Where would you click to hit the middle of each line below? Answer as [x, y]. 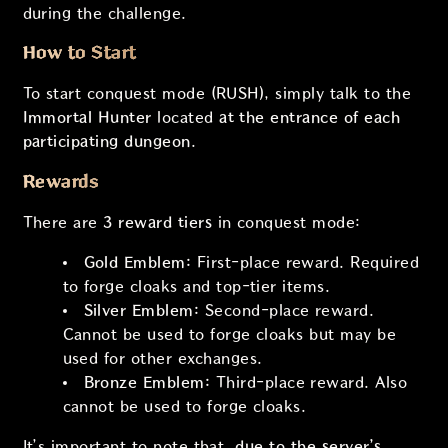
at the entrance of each [310, 118]
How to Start [79, 53]
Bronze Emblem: [147, 383]
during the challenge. [104, 13]
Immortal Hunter [87, 118]
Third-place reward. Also [309, 383]
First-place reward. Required [305, 263]
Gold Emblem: [137, 263]
